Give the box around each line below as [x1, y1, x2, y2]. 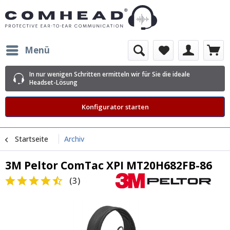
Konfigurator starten [81, 102, 149, 111]
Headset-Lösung [29, 78, 78, 87]
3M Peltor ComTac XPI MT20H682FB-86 [5, 158, 212, 172]
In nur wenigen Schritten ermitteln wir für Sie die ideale [29, 70, 190, 79]
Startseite [15, 134, 48, 144]
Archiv [64, 134, 84, 144]
